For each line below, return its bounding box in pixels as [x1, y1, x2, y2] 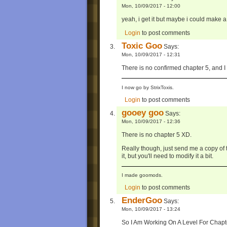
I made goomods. [122, 172, 163, 178]
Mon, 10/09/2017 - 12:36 [122, 118, 180, 124]
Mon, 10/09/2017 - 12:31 [122, 52, 180, 58]
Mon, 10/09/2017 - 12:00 [122, 3, 180, 9]
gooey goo [122, 107, 164, 118]
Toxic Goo [122, 41, 162, 51]
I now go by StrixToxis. [122, 84, 174, 90]
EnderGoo [122, 195, 162, 205]
